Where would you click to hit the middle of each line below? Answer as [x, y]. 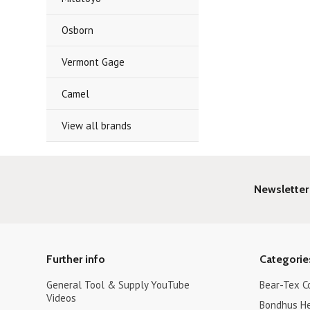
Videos [62, 298]
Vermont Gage [93, 62]
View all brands [97, 126]
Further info [76, 259]
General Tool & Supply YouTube [118, 285]
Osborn [78, 30]
